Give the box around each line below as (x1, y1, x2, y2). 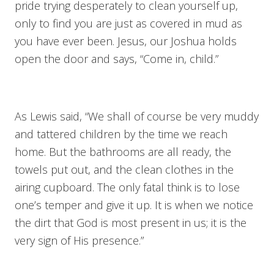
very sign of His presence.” (15, 232, 144, 248)
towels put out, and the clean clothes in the (15, 161, 234, 177)
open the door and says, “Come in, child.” (15, 51, 218, 66)
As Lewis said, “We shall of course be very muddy (15, 108, 259, 124)
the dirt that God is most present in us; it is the (15, 215, 246, 230)
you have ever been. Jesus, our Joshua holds (15, 33, 237, 48)
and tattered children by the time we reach (15, 126, 228, 141)
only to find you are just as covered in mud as (15, 15, 242, 31)
